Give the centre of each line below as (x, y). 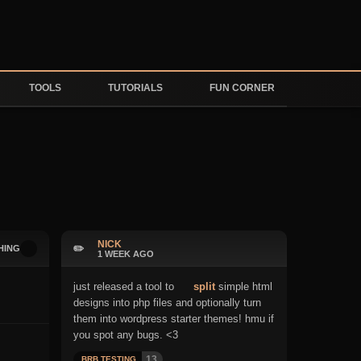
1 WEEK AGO (126, 253)
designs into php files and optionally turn (167, 303)
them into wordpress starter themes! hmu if (174, 319)
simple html (244, 286)
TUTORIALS (134, 88)
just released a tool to (125, 286)
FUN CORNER (241, 88)
